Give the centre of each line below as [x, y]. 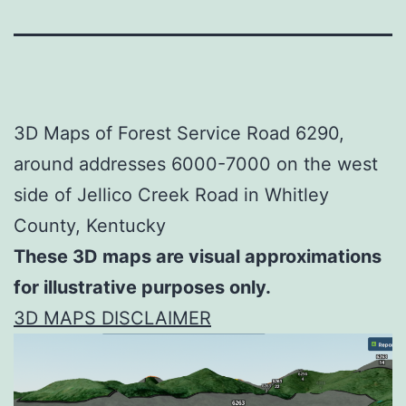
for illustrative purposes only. [142, 287]
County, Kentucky [90, 225]
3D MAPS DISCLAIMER [112, 318]
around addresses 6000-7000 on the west [196, 164]
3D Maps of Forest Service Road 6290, [179, 133]
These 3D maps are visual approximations [198, 256]
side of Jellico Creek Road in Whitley [171, 194]
